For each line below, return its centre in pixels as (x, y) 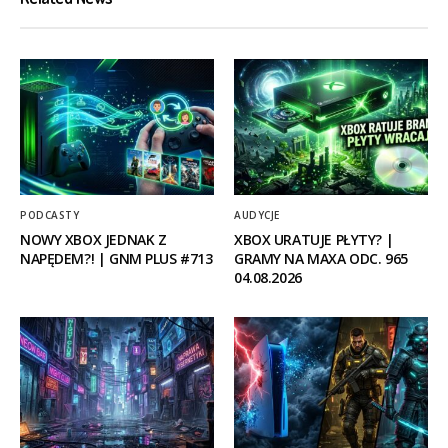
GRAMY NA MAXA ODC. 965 (321, 259)
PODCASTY (49, 215)
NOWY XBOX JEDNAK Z (93, 240)
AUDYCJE (257, 215)
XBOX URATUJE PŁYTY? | (314, 240)
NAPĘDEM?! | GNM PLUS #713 (116, 259)
